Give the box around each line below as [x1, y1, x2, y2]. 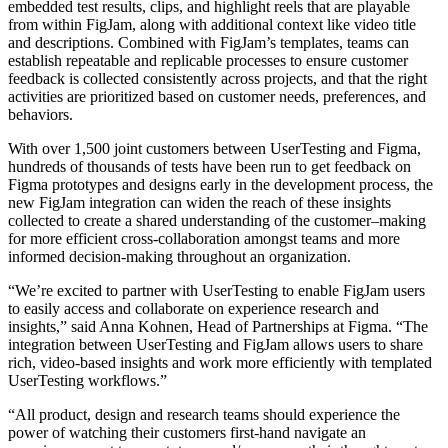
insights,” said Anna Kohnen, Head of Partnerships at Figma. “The [8, 317, 428, 335]
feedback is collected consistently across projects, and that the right [8, 69, 427, 87]
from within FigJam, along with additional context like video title [8, 15, 416, 33]
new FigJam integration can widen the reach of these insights [8, 193, 391, 211]
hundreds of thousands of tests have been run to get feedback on [8, 157, 411, 175]
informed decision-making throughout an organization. [8, 247, 355, 265]
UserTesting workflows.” [8, 371, 167, 389]
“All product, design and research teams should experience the [8, 405, 400, 423]
